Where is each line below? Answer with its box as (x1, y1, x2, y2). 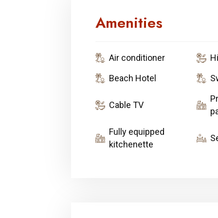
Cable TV (109, 99, 144, 110)
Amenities (95, 12, 163, 33)
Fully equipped (109, 126, 164, 137)
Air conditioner (109, 52, 165, 63)
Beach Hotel (109, 73, 156, 83)
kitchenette (109, 139, 153, 149)
